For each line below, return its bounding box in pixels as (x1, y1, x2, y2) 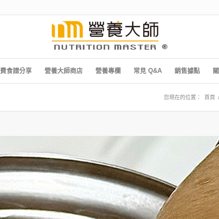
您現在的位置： (164, 94, 201, 100)
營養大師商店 (44, 67, 83, 74)
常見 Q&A (133, 67, 162, 74)
